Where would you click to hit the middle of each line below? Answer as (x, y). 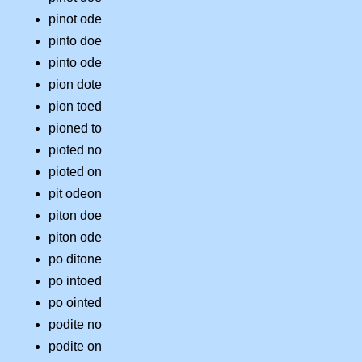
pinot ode (75, 19)
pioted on (75, 172)
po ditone (75, 259)
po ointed (75, 303)
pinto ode (75, 63)
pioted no (75, 150)
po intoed (75, 281)
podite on (75, 347)
